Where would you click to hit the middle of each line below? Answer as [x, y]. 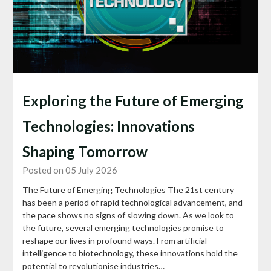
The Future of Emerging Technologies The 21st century [129, 190]
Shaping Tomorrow [85, 152]
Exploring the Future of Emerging [133, 101]
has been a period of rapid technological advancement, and [133, 203]
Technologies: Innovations [109, 126]
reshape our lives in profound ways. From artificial [115, 241]
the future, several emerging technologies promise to [123, 228]
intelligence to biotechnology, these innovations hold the [130, 253]
